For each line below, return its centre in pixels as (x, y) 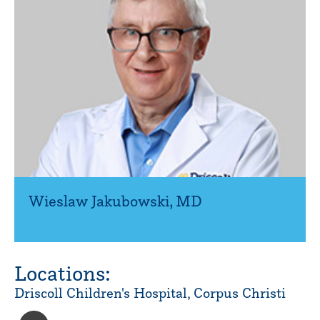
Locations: (62, 273)
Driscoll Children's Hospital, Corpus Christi (150, 293)
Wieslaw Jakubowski (99, 201)
